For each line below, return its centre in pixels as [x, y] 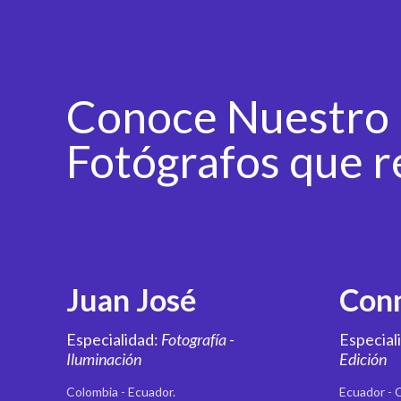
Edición [363, 359]
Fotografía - [198, 339]
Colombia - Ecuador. [121, 392]
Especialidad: [114, 339]
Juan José [132, 299]
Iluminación [104, 359]
